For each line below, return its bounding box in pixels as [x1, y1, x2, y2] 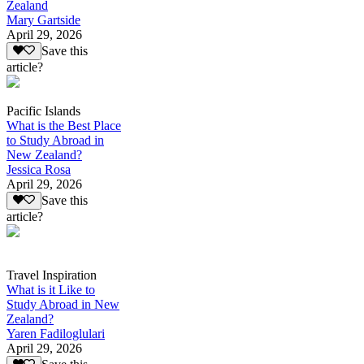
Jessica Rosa [6, 162, 71, 177]
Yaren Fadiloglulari [6, 327, 105, 341]
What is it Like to [6, 283, 95, 297]
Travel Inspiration [6, 268, 97, 283]
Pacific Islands [6, 104, 80, 119]
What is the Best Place [6, 119, 121, 133]
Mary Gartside [6, 12, 80, 27]
